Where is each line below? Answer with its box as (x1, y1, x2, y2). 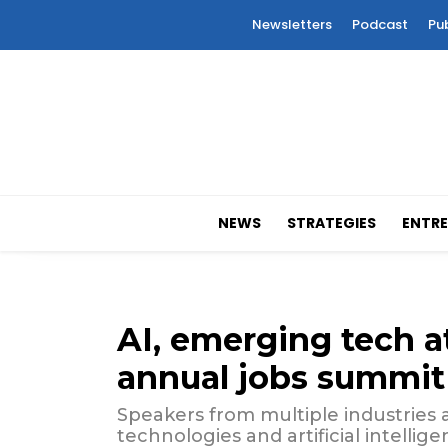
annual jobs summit (117, 358, 445, 398)
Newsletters (252, 15, 332, 34)
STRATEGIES (287, 213, 377, 234)
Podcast (352, 15, 408, 34)
